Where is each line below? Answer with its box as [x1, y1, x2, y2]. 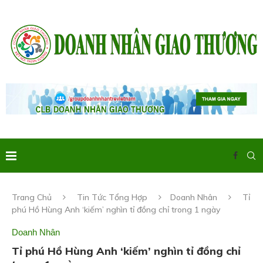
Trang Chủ [12, 192, 52, 203]
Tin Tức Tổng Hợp [77, 192, 147, 203]
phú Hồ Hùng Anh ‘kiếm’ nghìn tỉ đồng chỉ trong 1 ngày [12, 204, 220, 215]
